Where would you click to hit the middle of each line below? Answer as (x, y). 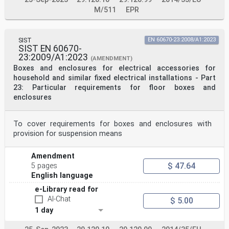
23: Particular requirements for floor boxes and (114, 88)
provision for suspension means (68, 134)
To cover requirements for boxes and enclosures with (112, 124)
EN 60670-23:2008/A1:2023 (182, 40)
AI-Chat (59, 199)
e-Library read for (66, 190)
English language (62, 176)
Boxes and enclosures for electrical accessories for (114, 68)
